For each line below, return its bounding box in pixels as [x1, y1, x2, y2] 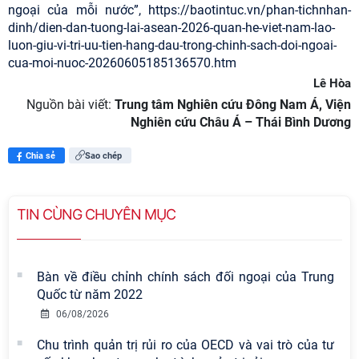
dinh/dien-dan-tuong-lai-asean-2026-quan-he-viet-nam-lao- [8, 20, 335, 36]
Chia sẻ [26, 150, 55, 161]
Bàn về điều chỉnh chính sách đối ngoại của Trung [37, 269, 334, 285]
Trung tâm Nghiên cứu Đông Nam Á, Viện [115, 97, 351, 113]
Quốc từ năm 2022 [37, 287, 143, 303]
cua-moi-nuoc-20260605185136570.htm [8, 55, 236, 71]
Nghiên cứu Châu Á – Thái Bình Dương [131, 115, 351, 131]
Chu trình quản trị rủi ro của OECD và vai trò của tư [37, 337, 334, 353]
